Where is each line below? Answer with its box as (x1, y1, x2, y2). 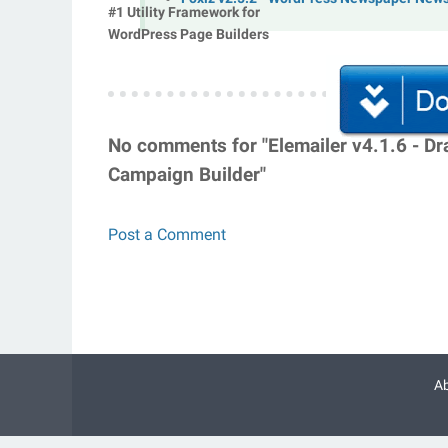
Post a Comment (108, 224, 226, 244)
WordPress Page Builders (108, 25, 269, 42)
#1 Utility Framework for (108, 3, 260, 20)
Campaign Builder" (108, 163, 266, 186)
